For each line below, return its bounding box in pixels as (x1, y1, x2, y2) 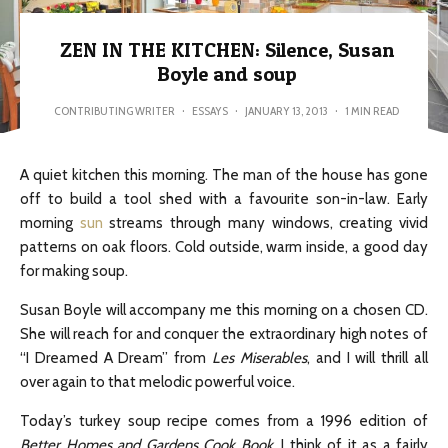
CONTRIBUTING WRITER (54, 103, 175, 118)
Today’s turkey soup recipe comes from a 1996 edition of (20, 412, 428, 430)
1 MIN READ (345, 103, 399, 118)
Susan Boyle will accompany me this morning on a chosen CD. (20, 301, 428, 319)
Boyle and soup (156, 62, 297, 86)
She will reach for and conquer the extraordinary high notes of (20, 325, 428, 343)
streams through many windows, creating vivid (109, 214, 429, 232)
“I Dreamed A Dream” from (20, 349, 213, 367)
